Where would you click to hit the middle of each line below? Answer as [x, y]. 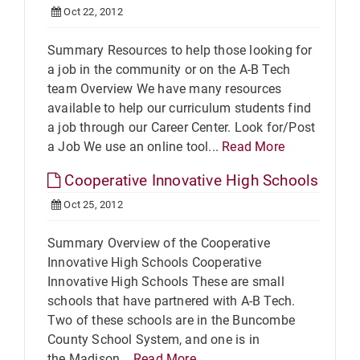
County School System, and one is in [153, 340]
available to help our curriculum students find [180, 108]
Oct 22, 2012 [92, 12]
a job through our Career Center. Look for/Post [182, 127]
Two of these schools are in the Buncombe [171, 320]
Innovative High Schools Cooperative [154, 262]
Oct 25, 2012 [92, 205]
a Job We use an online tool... [135, 147]
